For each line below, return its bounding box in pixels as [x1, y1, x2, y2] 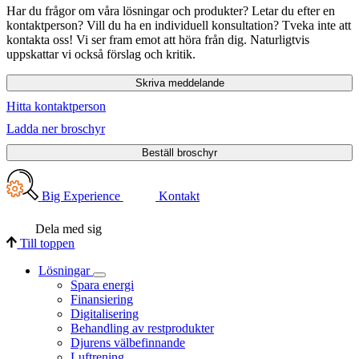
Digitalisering [71, 306, 139, 321]
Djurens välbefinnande [71, 335, 185, 349]
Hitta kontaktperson [6, 99, 106, 114]
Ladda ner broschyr [6, 122, 105, 136]
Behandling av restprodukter [71, 321, 214, 335]
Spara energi [71, 277, 134, 292]
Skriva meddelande [135, 77, 224, 90]
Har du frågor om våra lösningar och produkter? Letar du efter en [6, 4, 335, 18]
